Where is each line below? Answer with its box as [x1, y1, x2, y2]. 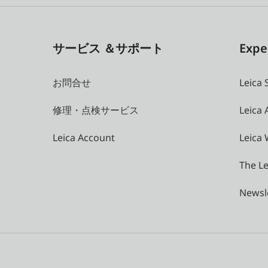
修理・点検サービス [53, 103, 139, 117]
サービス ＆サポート [53, 39, 163, 56]
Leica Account [53, 130, 115, 144]
